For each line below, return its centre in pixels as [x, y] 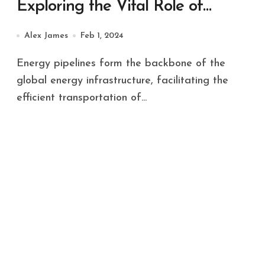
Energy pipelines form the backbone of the [20, 63]
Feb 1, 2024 [102, 35]
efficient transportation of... [82, 98]
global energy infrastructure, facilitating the [122, 80]
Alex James [46, 35]
